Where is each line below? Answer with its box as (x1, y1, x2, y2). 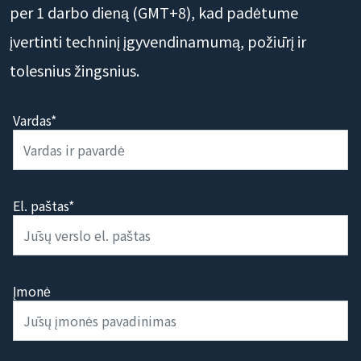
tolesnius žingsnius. (10, 60, 139, 81)
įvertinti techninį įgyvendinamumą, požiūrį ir (10, 31, 306, 52)
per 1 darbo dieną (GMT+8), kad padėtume (10, 2, 298, 23)
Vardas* (13, 110, 56, 131)
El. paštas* (13, 196, 74, 216)
